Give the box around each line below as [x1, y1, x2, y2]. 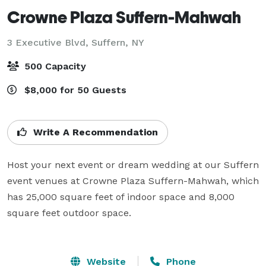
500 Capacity [21, 60, 86, 72]
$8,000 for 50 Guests [21, 84, 126, 96]
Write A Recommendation [30, 126, 158, 138]
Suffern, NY [91, 36, 144, 48]
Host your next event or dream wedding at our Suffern [7, 159, 259, 170]
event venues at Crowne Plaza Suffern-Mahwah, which [7, 175, 259, 186]
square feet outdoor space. [7, 207, 131, 218]
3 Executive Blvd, [7, 36, 91, 48]
